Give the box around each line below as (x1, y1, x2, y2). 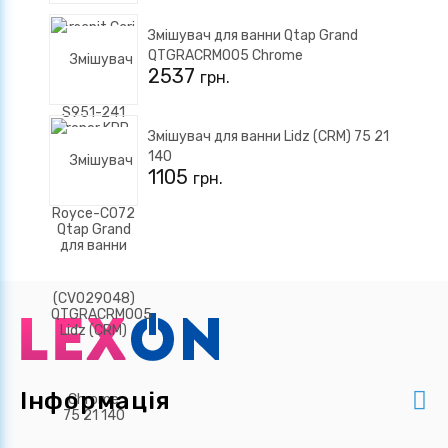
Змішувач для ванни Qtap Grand (148, 26, 358, 44)
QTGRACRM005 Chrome (148, 46, 303, 64)
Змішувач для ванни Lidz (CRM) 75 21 (148, 127, 389, 145)
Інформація (20, 385, 171, 415)
